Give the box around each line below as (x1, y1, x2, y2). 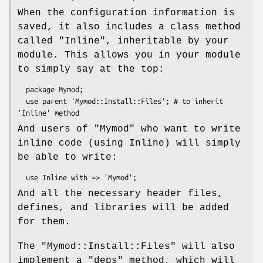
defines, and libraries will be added (18, 202, 229, 213)
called (18, 35, 59, 46)
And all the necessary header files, (18, 188, 223, 199)
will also (176, 241, 235, 252)
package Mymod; (18, 85, 26, 93)
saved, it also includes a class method (18, 21, 241, 32)
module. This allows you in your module (18, 49, 241, 60)
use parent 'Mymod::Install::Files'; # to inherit (18, 96, 26, 105)
